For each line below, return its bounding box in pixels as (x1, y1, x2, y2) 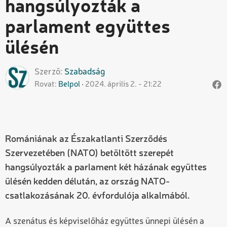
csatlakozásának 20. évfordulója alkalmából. (5, 191, 190, 201)
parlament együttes (5, 18, 170, 37)
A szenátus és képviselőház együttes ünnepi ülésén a (5, 217, 204, 226)
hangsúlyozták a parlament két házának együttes (5, 163, 207, 172)
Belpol (58, 80, 80, 89)
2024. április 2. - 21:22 (85, 80, 162, 89)
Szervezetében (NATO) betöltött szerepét (5, 148, 174, 158)
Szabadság (64, 67, 105, 77)
